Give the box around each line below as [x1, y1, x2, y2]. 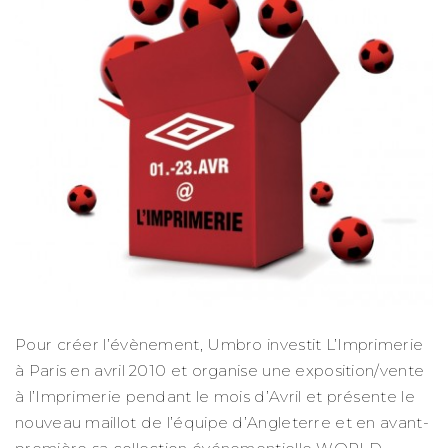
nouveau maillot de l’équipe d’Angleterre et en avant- [15, 413, 429, 433]
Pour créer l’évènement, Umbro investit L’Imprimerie [15, 335, 424, 355]
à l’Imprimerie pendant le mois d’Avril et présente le [15, 387, 415, 407]
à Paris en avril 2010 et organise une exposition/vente [15, 361, 425, 381]
